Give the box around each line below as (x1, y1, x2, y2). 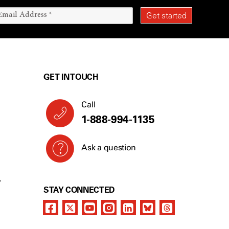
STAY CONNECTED (43, 185, 115, 195)
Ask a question (81, 143, 136, 152)
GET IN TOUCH (43, 72, 99, 82)
